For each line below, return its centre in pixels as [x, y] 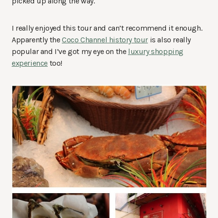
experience [30, 63]
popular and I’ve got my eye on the [70, 52]
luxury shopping [156, 52]
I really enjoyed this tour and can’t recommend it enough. [107, 28]
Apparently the [37, 40]
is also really [170, 40]
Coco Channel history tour [105, 40]
